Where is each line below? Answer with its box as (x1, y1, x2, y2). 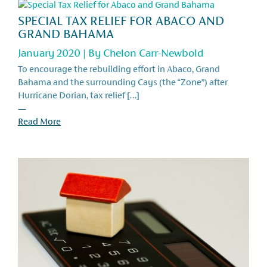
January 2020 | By (18, 46, 103, 60)
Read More (18, 116, 61, 127)
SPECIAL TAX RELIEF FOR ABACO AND (18, 14, 224, 29)
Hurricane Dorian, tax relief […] (18, 90, 139, 101)
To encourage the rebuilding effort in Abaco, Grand (18, 64, 220, 74)
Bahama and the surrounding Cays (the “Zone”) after (18, 77, 228, 88)
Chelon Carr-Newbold (103, 46, 204, 60)
